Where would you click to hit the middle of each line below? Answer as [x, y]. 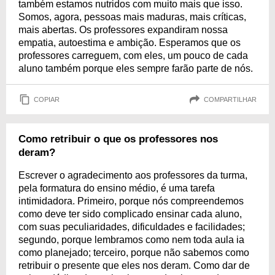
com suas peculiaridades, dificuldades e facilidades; [132, 227]
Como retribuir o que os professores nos [118, 139]
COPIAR [47, 99]
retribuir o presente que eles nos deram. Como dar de [134, 265]
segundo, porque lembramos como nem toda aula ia [131, 240]
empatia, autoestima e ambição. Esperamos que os [130, 43]
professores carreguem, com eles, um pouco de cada [133, 56]
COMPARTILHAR [230, 99]
